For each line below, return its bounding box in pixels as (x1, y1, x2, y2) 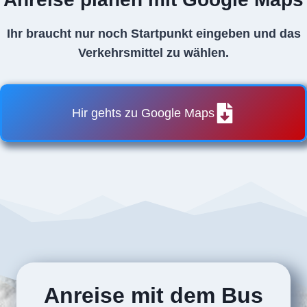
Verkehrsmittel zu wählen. (78, 46, 229, 60)
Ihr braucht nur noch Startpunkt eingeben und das (6, 27, 301, 41)
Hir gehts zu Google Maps (72, 106, 214, 121)
